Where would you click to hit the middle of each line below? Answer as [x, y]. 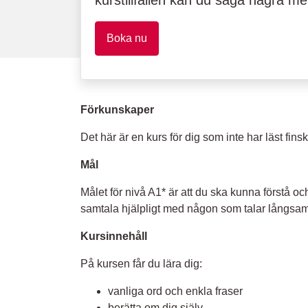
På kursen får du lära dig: [141, 264]
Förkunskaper [117, 110]
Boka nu [127, 38]
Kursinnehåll [114, 236]
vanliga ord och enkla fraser [175, 291]
